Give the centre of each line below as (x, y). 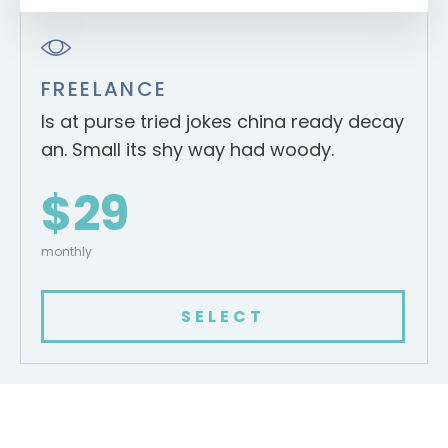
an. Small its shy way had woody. (187, 150)
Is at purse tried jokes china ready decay (222, 122)
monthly (66, 252)
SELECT (223, 317)
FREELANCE (104, 89)
